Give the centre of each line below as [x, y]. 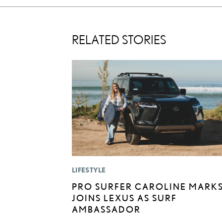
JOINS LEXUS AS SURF [124, 197]
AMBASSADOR [106, 209]
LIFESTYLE [89, 170]
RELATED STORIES [119, 40]
